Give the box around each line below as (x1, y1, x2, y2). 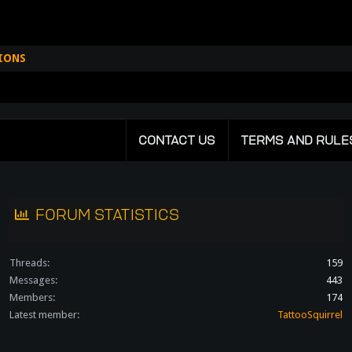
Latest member (9, 309, 77, 321)
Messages (9, 274, 55, 286)
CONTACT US (137, 131, 215, 148)
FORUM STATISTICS (35, 204, 180, 224)
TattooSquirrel (277, 309, 343, 321)
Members (9, 291, 53, 303)
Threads (9, 257, 47, 269)
